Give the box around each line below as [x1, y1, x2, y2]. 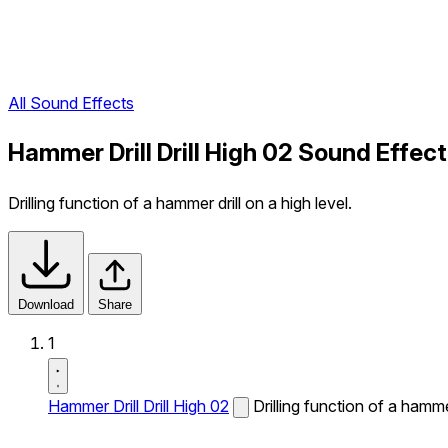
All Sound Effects [8, 93, 134, 114]
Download [18, 297, 74, 312]
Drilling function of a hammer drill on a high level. [8, 193, 352, 213]
